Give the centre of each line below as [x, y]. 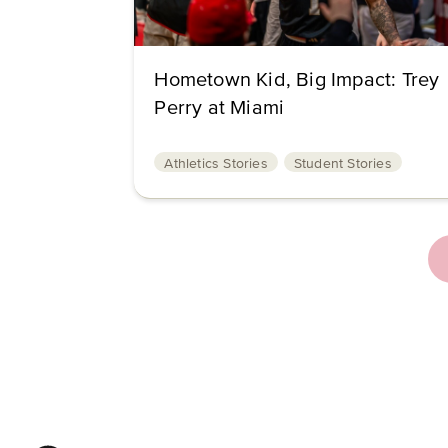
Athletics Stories [216, 163]
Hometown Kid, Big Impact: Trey [297, 80]
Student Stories [342, 163]
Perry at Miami [219, 108]
